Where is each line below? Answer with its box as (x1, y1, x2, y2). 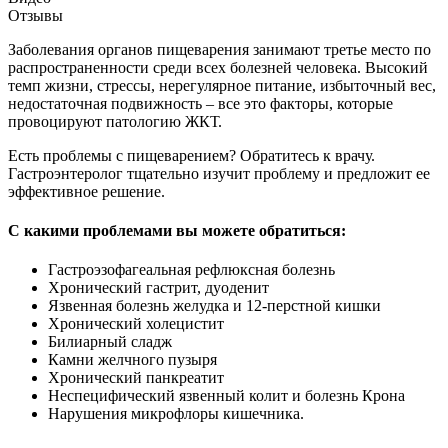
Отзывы (8, 6, 63, 24)
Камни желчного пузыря (48, 351, 217, 369)
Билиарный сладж (48, 333, 172, 351)
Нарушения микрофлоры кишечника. (48, 405, 304, 423)
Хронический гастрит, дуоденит (48, 279, 269, 297)
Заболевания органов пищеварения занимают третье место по (8, 40, 431, 58)
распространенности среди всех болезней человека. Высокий (8, 58, 428, 76)
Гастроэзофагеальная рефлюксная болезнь (48, 261, 335, 279)
